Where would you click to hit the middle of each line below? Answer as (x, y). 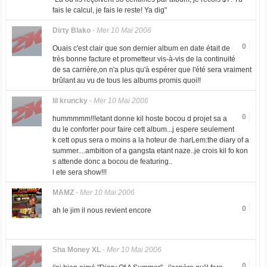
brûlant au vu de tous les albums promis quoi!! (126, 80)
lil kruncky (70, 101)
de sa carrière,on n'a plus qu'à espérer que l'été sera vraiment (152, 70)
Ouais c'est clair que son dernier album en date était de (141, 48)
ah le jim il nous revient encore (102, 210)
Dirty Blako (71, 30)
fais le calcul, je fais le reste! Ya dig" (109, 10)
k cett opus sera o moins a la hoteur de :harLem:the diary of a (150, 140)
